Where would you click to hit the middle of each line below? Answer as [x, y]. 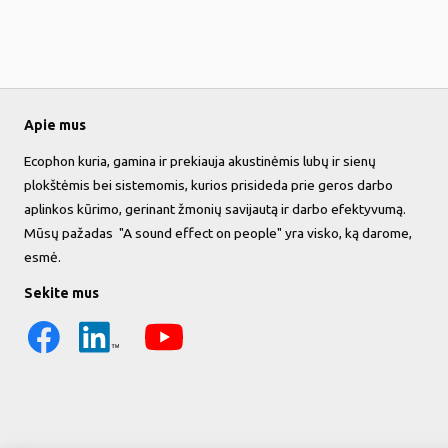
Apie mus [55, 125]
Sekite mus [61, 293]
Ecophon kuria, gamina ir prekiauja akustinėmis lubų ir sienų [200, 161]
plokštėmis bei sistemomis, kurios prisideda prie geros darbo [208, 185]
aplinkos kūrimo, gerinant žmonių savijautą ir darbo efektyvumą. [215, 209]
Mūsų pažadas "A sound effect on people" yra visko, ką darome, [218, 233]
